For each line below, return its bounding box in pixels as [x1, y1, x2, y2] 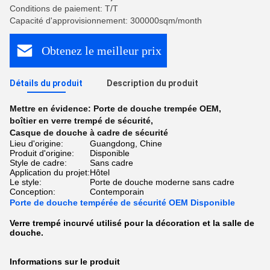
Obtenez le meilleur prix [42, 43, 162, 57]
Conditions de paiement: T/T [10, 4, 118, 13]
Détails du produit [10, 78, 83, 88]
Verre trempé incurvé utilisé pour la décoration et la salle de [10, 218, 254, 228]
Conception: [10, 187, 55, 196]
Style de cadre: [10, 158, 67, 168]
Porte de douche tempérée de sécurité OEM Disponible [10, 198, 235, 207]
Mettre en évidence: [10, 104, 93, 113]
